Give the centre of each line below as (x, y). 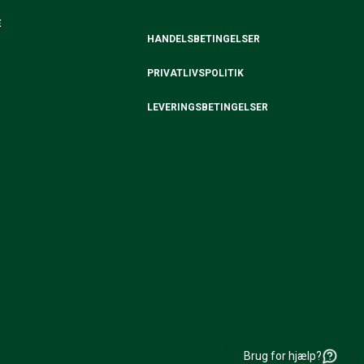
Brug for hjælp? (283, 356)
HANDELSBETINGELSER (204, 39)
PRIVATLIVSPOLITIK (196, 73)
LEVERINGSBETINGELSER (208, 107)
